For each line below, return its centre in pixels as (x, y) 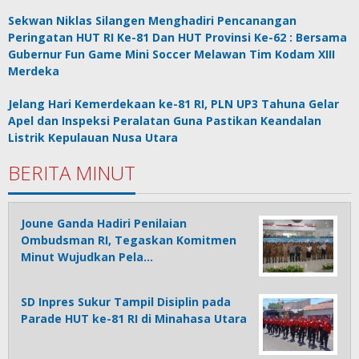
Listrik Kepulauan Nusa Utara (93, 137)
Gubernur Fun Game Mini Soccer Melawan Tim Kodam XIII (171, 54)
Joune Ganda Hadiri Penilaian (104, 223)
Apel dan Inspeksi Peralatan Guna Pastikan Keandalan (165, 120)
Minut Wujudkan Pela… (87, 256)
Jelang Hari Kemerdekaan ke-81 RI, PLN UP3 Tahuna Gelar (173, 103)
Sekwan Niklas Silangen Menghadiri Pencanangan (152, 20)
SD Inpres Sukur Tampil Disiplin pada (126, 301)
